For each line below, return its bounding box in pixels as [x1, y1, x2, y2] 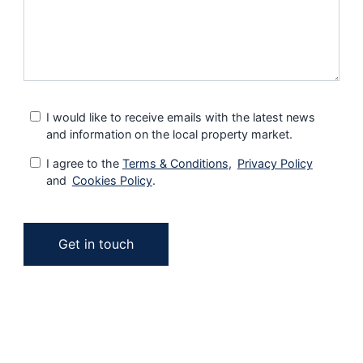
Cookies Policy [71, 173, 152, 188]
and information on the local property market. [45, 127, 293, 142]
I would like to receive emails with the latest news [45, 110, 315, 125]
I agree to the [45, 156, 122, 171]
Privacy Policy [237, 156, 313, 171]
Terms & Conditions [122, 156, 228, 171]
